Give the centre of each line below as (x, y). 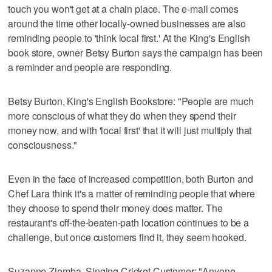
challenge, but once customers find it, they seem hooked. (127, 237)
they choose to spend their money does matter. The (115, 208)
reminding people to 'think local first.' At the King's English (129, 38)
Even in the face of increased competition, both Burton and (131, 178)
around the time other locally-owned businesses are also (127, 23)
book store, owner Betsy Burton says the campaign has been (136, 52)
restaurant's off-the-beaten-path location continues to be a (129, 222)
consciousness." (43, 144)
